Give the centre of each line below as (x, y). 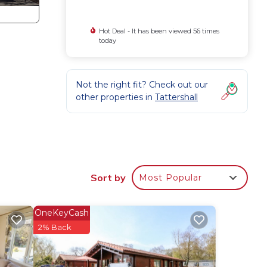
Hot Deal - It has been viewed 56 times (159, 31)
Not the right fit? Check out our (142, 85)
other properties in (115, 97)
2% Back (55, 227)
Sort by (108, 178)
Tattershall (176, 97)
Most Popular (170, 178)
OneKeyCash (61, 213)
